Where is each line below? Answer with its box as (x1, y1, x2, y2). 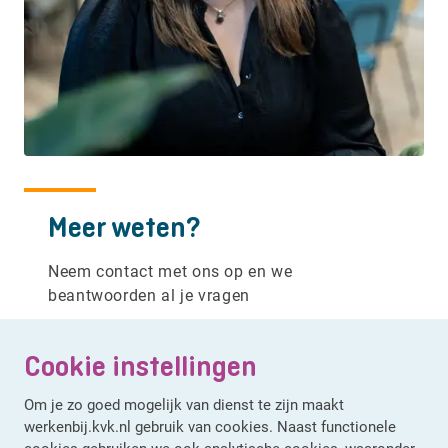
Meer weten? (48, 209, 201, 246)
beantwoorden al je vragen (48, 284, 250, 306)
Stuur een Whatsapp (88, 413, 234, 435)
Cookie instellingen (24, 348, 257, 384)
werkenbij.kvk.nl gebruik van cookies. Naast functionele (24, 416, 396, 436)
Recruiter (156, 318, 233, 341)
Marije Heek (48, 318, 140, 341)
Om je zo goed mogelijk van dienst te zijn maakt (24, 394, 344, 414)
